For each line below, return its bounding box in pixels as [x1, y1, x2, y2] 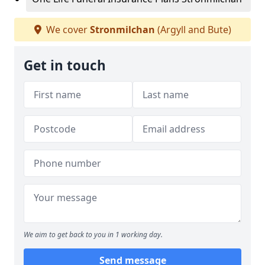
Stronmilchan [89, 23, 155, 36]
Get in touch [24, 56, 106, 75]
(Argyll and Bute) [154, 23, 231, 36]
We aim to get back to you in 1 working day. [24, 230, 163, 240]
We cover [43, 23, 90, 36]
